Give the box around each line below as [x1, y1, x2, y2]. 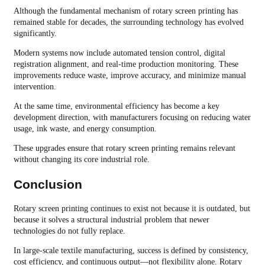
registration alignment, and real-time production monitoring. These [13, 60, 238, 69]
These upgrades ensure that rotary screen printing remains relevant [13, 144, 235, 153]
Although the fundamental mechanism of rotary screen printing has [13, 7, 238, 16]
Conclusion [13, 177, 82, 191]
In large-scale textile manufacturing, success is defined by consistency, [13, 246, 248, 256]
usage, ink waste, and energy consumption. [13, 124, 157, 134]
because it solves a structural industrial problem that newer [13, 215, 209, 225]
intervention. [13, 82, 56, 92]
